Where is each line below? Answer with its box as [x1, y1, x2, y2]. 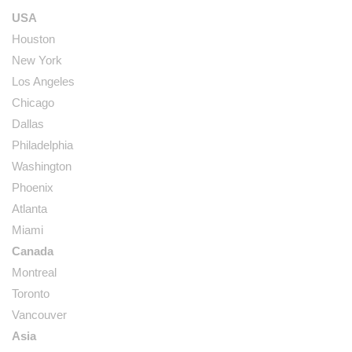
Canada [12, 244, 53, 258]
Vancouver [12, 308, 67, 321]
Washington [12, 159, 71, 173]
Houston [12, 32, 55, 46]
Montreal [12, 266, 57, 279]
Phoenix [12, 181, 53, 194]
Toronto [12, 287, 49, 300]
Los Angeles [12, 75, 75, 88]
